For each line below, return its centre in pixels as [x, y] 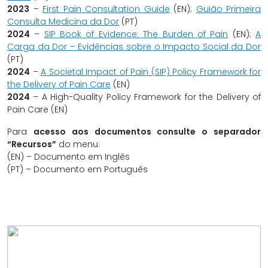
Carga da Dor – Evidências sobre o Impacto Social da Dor [134, 47]
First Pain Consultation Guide [106, 9]
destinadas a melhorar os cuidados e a [79, 255]
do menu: [78, 144]
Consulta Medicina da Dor [63, 22]
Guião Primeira [228, 9]
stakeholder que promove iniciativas [79, 246]
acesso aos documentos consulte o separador [147, 132]
